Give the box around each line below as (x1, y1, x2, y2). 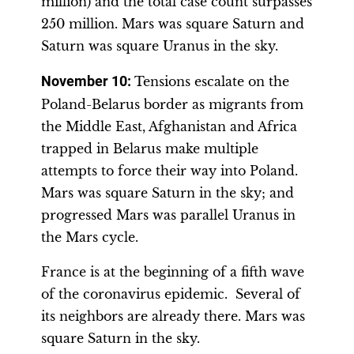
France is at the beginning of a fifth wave (41, 264, 304, 280)
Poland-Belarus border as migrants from (41, 96, 303, 112)
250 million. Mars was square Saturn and (41, 16, 304, 32)
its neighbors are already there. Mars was (41, 308, 305, 324)
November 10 (41, 73, 127, 89)
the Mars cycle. (41, 229, 138, 245)
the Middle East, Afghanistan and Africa (41, 119, 297, 134)
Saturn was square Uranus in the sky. (41, 38, 278, 54)
